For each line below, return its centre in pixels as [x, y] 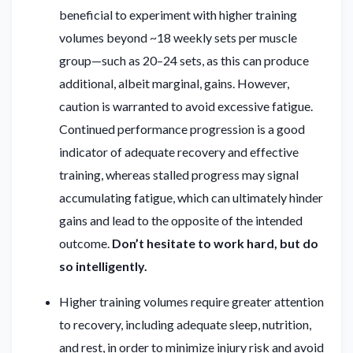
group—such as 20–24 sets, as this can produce [184, 61]
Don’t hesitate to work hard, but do [215, 243]
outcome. [85, 243]
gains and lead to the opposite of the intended [181, 221]
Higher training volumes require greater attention [191, 302]
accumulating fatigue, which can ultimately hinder [191, 198]
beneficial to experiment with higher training [178, 15]
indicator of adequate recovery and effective [179, 152]
